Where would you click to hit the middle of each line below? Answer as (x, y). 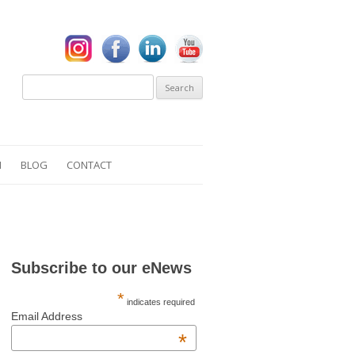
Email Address (46, 316)
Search (38, 78)
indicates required (160, 302)
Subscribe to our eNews (101, 268)
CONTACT (89, 165)
